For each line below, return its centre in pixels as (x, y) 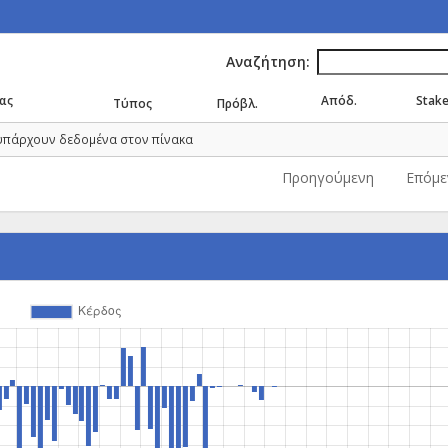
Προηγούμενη (328, 178)
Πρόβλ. (237, 102)
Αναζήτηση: (268, 61)
